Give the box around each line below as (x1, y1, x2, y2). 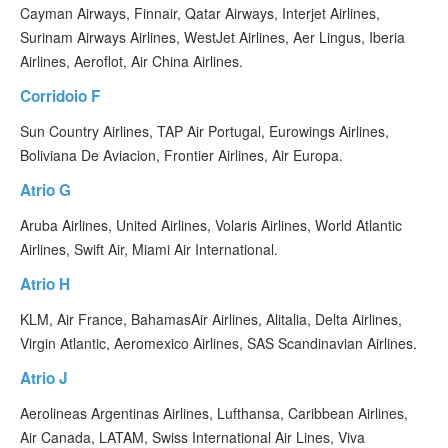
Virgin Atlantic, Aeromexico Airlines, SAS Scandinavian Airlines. (20, 333, 417, 353)
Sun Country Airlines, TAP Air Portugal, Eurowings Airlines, (20, 121, 389, 141)
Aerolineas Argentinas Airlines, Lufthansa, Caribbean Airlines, (20, 403, 408, 423)
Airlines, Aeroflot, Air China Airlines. (20, 51, 243, 71)
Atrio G (20, 179, 71, 201)
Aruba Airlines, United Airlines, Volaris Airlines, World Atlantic (20, 215, 402, 235)
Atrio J (20, 367, 68, 389)
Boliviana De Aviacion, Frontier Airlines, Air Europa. (20, 145, 343, 165)
